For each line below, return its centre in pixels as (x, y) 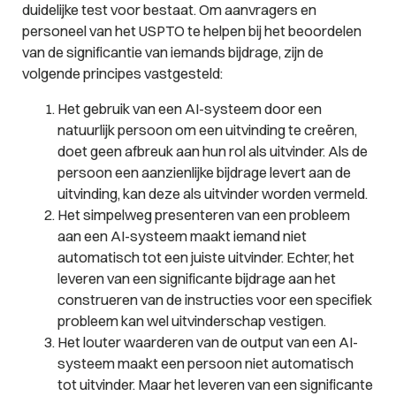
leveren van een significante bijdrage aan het (196, 279)
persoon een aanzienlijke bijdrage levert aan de (204, 173)
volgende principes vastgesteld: (122, 73)
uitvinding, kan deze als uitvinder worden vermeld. (212, 194)
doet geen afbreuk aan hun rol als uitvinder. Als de (212, 152)
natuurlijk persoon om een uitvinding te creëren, (207, 130)
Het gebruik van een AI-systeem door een (189, 109)
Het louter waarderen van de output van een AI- (207, 343)
